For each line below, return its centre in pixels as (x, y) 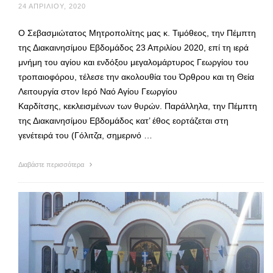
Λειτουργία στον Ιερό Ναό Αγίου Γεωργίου (98, 91)
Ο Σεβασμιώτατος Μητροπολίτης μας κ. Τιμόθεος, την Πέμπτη (137, 33)
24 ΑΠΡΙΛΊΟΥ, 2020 (52, 6)
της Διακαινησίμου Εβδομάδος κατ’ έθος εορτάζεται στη (123, 120)
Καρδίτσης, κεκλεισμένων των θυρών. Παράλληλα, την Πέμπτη (138, 106)
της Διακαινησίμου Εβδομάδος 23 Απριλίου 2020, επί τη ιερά (133, 47)
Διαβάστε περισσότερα (52, 164)
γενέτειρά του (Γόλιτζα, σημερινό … (85, 135)
